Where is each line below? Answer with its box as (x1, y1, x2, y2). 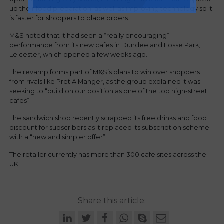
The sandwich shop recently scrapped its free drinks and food (9, 114, 207, 122)
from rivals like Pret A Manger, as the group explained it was (9, 78, 201, 86)
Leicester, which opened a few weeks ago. (9, 51, 148, 59)
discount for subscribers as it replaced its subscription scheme (9, 124, 210, 132)
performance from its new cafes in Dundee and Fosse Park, (9, 41, 201, 49)
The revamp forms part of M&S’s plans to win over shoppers (9, 68, 200, 76)
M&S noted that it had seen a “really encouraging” (9, 32, 170, 40)
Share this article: (78, 196, 146, 206)
